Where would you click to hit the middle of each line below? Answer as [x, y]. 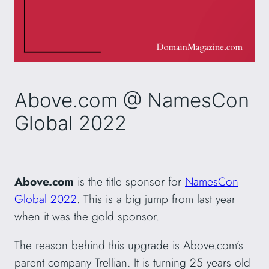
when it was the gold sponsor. [89, 216]
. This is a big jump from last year [156, 198]
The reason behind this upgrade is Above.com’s [129, 245]
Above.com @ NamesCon [132, 100]
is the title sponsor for [131, 181]
